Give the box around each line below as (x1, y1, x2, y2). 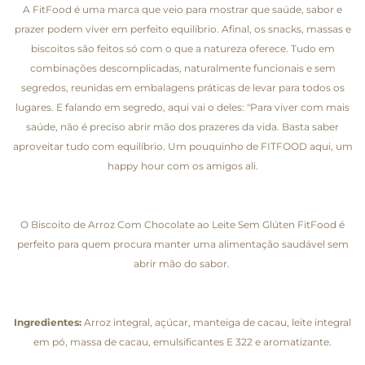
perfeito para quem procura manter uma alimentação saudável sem (16, 237, 349, 250)
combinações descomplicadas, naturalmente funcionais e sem (29, 61, 336, 74)
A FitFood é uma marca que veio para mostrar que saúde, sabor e (23, 2, 342, 15)
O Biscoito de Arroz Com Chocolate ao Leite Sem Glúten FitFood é (20, 218, 345, 231)
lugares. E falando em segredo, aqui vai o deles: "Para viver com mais (15, 100, 350, 113)
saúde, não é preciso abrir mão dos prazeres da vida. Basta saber (26, 120, 339, 133)
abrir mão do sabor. (133, 257, 232, 270)
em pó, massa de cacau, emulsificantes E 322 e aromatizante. (33, 335, 332, 348)
